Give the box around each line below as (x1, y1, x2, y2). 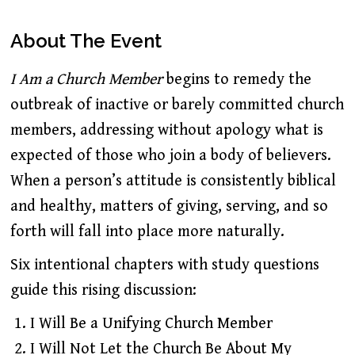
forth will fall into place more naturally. (10, 223, 284, 242)
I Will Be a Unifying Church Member (29, 315, 273, 334)
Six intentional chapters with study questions (10, 256, 319, 275)
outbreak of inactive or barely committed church (10, 96, 344, 115)
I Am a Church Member (10, 71, 162, 90)
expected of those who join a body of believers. (10, 147, 331, 166)
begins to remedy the (162, 71, 311, 90)
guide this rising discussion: (10, 281, 197, 300)
